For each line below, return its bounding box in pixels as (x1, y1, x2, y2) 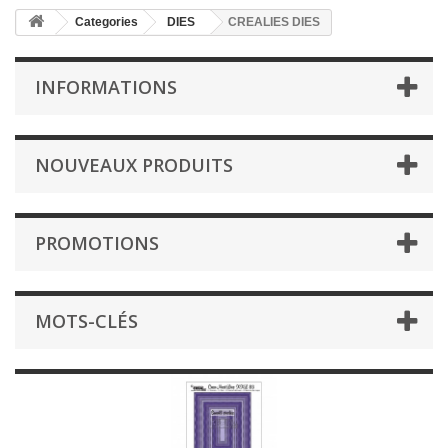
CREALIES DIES (228, 15, 320, 29)
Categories (75, 15, 138, 29)
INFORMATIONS (35, 75, 177, 99)
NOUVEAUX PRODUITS (35, 153, 233, 177)
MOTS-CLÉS (35, 309, 138, 333)
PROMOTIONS (35, 231, 159, 255)
